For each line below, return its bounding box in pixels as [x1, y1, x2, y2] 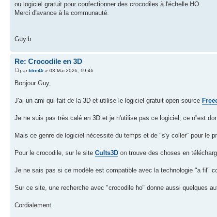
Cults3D [95, 149, 118, 157]
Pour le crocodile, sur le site [15, 149, 95, 157]
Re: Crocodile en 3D [15, 57, 82, 65]
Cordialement [15, 201, 51, 209]
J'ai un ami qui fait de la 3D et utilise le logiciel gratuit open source [15, 97, 202, 105]
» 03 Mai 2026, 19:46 [44, 68, 93, 74]
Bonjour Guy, [15, 79, 51, 87]
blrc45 [29, 68, 44, 74]
